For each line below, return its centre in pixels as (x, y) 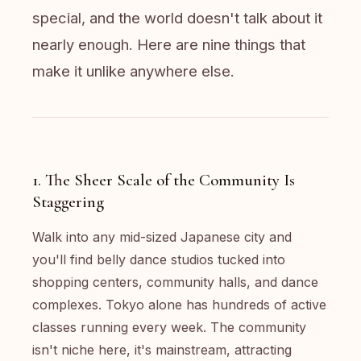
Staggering (68, 202)
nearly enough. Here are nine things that (169, 44)
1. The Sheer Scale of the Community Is (164, 180)
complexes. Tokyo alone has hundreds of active (179, 305)
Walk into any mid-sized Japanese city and (162, 237)
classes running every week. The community (169, 327)
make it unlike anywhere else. (133, 71)
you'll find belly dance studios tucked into (159, 259)
